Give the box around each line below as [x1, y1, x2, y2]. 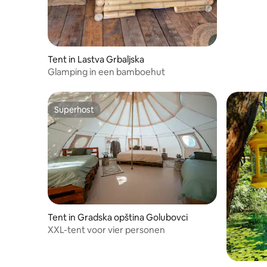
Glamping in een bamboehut [48, 66, 165, 77]
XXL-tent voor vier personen [48, 223, 165, 235]
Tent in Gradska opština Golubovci [48, 211, 188, 223]
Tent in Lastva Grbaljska [48, 53, 144, 65]
